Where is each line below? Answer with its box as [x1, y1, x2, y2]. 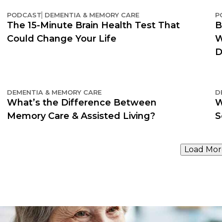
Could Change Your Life [7, 33, 116, 44]
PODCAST [7, 10, 42, 19]
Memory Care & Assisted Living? [7, 110, 155, 121]
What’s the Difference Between [7, 97, 157, 108]
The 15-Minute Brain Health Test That [7, 19, 180, 31]
